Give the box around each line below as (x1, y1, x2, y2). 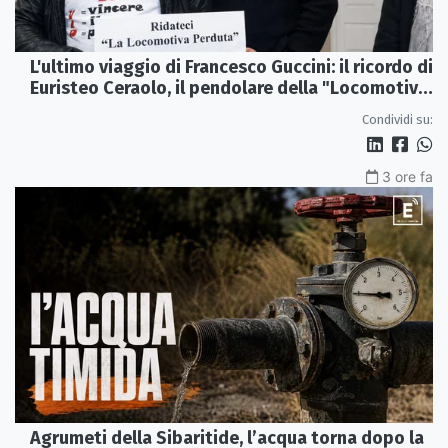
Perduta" (30, 98, 103, 121)
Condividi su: (362, 112, 433, 128)
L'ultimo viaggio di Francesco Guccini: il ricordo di (30, 56, 433, 79)
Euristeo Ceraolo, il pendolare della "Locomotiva (30, 77, 428, 100)
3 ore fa (382, 168, 433, 186)
